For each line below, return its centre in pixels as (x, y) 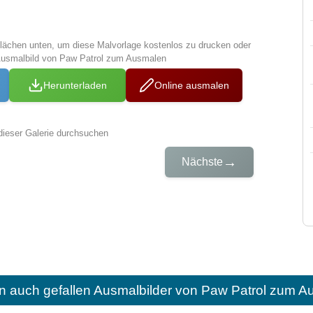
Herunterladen (75, 85)
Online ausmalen (192, 85)
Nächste (203, 162)
